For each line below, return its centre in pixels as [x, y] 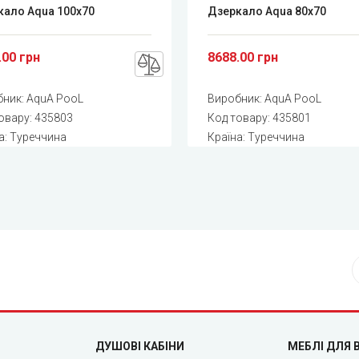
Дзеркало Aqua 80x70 [266, 11]
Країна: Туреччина [256, 137]
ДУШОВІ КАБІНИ [140, 346]
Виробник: [236, 98]
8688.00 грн [242, 57]
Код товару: [240, 117]
